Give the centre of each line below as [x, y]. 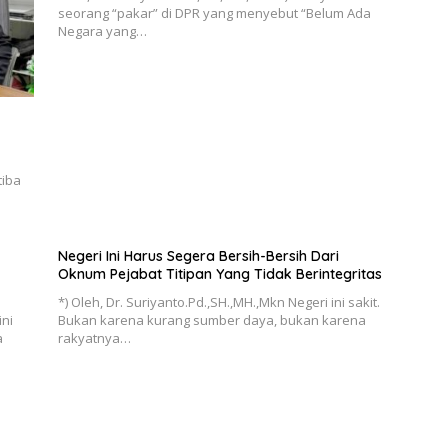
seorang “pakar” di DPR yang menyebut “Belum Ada [214, 12]
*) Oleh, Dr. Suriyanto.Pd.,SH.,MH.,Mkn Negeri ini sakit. [218, 302]
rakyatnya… [94, 338]
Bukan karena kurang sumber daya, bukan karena [211, 320]
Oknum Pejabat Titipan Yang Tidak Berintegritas [219, 274]
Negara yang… [102, 30]
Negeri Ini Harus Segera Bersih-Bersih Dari [198, 256]
